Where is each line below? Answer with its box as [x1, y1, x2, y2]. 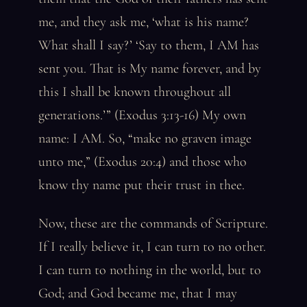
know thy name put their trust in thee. [38, 177, 245, 193]
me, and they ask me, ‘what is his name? [38, 14, 249, 30]
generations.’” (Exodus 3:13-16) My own [38, 107, 246, 123]
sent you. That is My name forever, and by [38, 60, 261, 77]
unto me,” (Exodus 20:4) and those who [38, 153, 247, 170]
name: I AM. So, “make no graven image [38, 130, 251, 147]
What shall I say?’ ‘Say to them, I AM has [38, 37, 259, 53]
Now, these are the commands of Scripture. [38, 215, 268, 232]
